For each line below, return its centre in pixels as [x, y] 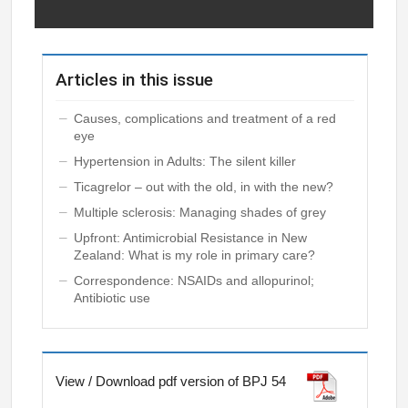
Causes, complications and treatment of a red [205, 118]
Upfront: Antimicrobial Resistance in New [191, 237]
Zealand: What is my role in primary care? [195, 255]
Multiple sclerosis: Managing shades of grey [200, 212]
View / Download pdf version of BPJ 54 [171, 382]
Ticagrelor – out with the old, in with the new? [204, 186]
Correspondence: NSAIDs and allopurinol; [194, 280]
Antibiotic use [112, 297]
